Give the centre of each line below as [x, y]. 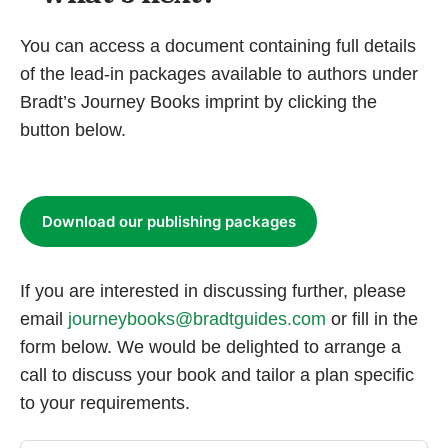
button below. [73, 129]
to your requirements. [105, 403]
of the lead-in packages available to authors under [219, 73]
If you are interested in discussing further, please [213, 291]
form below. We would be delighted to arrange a [210, 347]
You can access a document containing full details [218, 45]
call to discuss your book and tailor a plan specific [217, 375]
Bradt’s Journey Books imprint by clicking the [198, 101]
